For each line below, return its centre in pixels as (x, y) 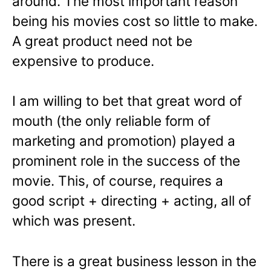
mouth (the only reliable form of (111, 121)
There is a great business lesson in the (134, 261)
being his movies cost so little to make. (135, 21)
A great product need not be (102, 41)
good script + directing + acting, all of (132, 201)
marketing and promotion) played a (124, 141)
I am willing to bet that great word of (127, 101)
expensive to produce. (83, 60)
